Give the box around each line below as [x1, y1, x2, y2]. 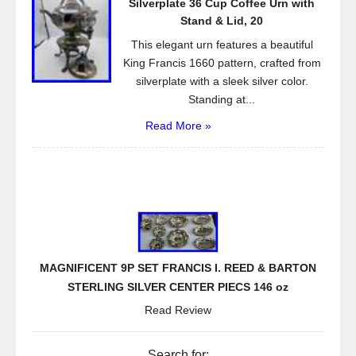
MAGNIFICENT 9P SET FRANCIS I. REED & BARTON [40, 261, 316, 274]
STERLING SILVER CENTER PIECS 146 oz [68, 281, 288, 293]
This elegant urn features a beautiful [130, 38, 313, 51]
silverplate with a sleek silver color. [135, 75, 308, 87]
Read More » [145, 119, 211, 132]
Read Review [145, 304, 211, 316]
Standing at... [188, 93, 255, 106]
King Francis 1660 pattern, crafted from [122, 56, 321, 69]
